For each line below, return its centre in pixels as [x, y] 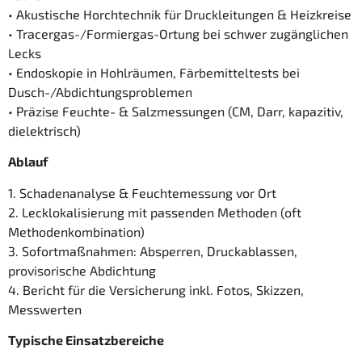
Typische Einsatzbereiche [86, 340]
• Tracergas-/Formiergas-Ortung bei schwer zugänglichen [178, 33]
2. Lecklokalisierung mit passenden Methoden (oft [155, 212]
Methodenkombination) [76, 231]
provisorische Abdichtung [82, 270]
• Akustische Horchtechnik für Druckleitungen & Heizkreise [180, 14]
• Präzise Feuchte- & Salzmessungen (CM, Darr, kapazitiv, [176, 111]
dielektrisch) [44, 130]
